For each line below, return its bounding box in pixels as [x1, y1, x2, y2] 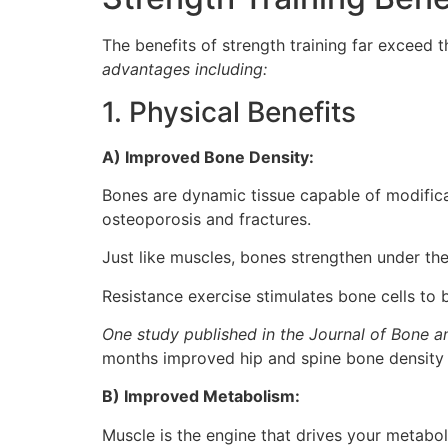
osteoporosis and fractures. [102, 208, 311, 229]
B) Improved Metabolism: [102, 386, 300, 407]
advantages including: [102, 59, 267, 80]
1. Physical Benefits [102, 94, 356, 129]
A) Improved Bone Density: [102, 146, 314, 167]
